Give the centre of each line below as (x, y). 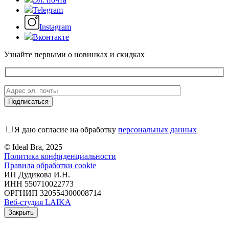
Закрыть (21, 213)
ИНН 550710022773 (39, 184)
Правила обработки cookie (50, 166)
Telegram (48, 10)
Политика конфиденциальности (60, 156)
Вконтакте (51, 37)
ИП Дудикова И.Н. (37, 175)
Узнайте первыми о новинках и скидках (74, 54)
